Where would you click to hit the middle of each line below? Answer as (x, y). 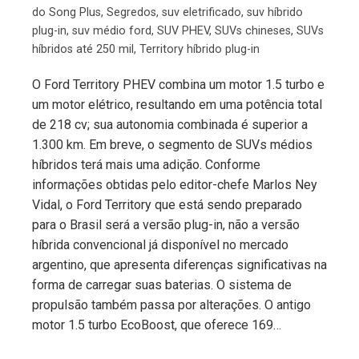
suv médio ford (112, 30)
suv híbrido (275, 12)
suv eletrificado (202, 12)
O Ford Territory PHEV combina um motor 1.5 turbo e (178, 84)
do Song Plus (67, 12)
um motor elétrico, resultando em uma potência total (177, 104)
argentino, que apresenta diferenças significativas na (179, 264)
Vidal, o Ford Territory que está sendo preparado (167, 204)
